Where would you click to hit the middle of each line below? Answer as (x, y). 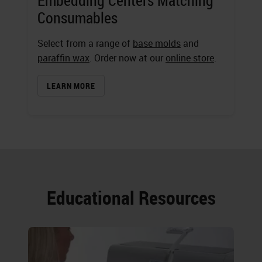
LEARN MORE (71, 85)
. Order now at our (127, 58)
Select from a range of (85, 43)
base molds (157, 43)
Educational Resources (131, 197)
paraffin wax (63, 58)
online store (190, 58)
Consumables (77, 18)
